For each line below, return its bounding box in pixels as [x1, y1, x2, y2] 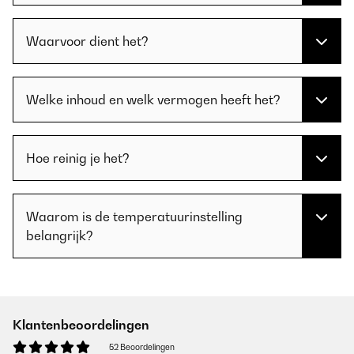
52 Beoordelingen [109, 342, 175, 352]
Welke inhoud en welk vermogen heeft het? [26, 92, 281, 107]
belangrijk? [26, 228, 93, 243]
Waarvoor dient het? [26, 33, 149, 49]
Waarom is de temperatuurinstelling [26, 209, 243, 224]
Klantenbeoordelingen [13, 317, 149, 333]
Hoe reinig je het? [26, 150, 130, 166]
